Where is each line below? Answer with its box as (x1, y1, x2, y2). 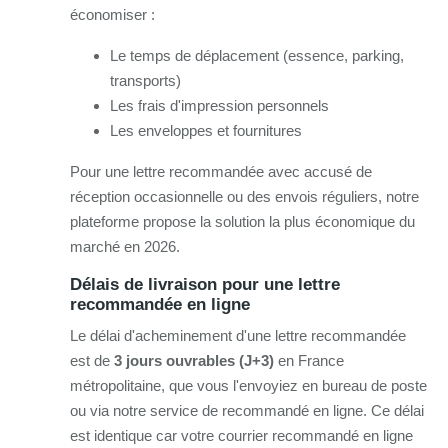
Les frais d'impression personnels (110, 96, 329, 114)
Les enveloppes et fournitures (110, 121, 302, 139)
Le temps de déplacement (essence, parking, (110, 46, 404, 64)
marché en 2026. (70, 237, 180, 255)
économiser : (70, 5, 155, 23)
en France (274, 351, 344, 369)
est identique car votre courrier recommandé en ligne (70, 426, 413, 444)
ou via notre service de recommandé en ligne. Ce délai (70, 401, 424, 419)
